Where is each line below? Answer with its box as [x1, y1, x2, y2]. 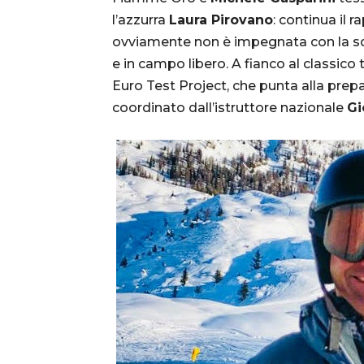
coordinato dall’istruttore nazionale [112, 99, 347, 115]
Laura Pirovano [169, 11, 273, 28]
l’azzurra [112, 11, 169, 28]
